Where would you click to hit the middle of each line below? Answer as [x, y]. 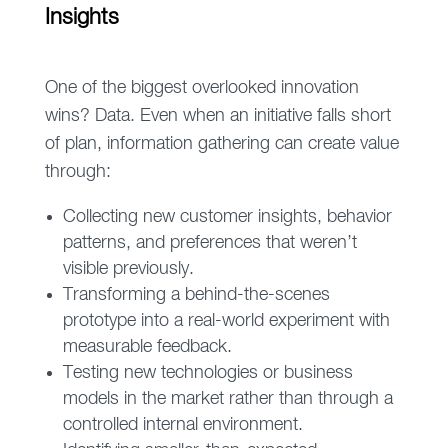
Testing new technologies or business [207, 373]
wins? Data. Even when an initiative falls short [217, 116]
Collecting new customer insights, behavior [227, 217]
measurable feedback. [147, 347]
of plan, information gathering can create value [221, 144]
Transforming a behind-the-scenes [196, 295]
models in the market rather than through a [227, 399]
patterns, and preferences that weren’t [209, 243]
